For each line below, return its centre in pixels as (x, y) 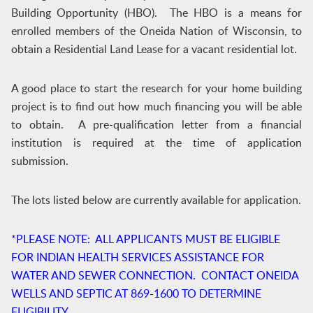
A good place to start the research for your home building (156, 88)
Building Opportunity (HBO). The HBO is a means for (156, 13)
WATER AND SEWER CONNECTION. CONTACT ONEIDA (154, 275)
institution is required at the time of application (156, 143)
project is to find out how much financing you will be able (156, 106)
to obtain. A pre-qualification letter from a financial (156, 124)
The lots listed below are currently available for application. (156, 200)
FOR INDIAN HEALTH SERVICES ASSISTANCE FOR (137, 257)
